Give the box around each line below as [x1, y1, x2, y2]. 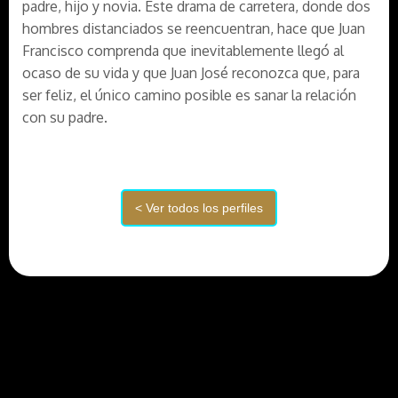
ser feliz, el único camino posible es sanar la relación [22, 86, 356, 104]
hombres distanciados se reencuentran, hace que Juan [22, 20, 365, 37]
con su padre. [22, 108, 107, 126]
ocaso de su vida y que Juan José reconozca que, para [22, 64, 360, 82]
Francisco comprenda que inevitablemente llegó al [22, 42, 344, 60]
